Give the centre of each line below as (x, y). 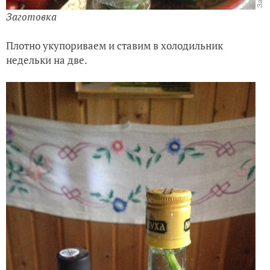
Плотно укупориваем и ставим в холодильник (115, 46)
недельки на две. (47, 60)
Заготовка (31, 17)
